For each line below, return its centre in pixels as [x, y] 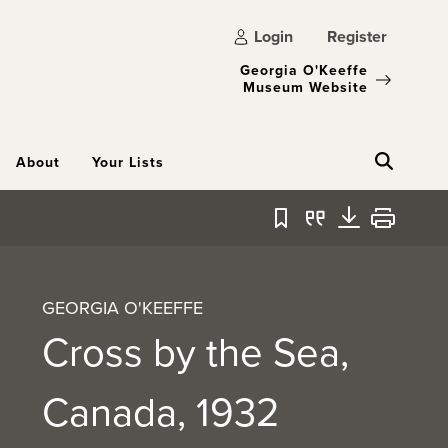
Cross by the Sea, [196, 351]
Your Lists [128, 162]
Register [357, 36]
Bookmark [314, 228]
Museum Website [305, 87]
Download [383, 228]
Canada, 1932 [161, 411]
